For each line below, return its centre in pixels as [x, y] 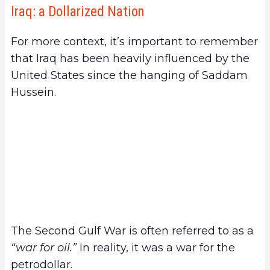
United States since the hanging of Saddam [129, 75]
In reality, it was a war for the [156, 248]
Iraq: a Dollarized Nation [78, 11]
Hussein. [33, 92]
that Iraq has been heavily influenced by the [130, 58]
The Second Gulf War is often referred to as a [132, 231]
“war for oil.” [44, 248]
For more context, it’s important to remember [134, 41]
